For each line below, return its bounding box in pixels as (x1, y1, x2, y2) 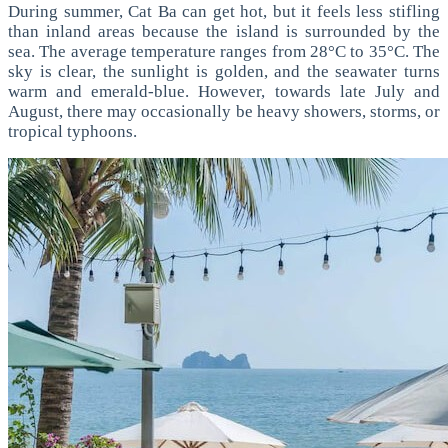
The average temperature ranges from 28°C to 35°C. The (39, 42, 441, 62)
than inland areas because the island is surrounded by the (8, 22, 440, 42)
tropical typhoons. (8, 122, 137, 142)
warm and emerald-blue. (8, 82, 199, 102)
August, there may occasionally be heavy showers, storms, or (8, 102, 440, 122)
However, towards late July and (198, 82, 441, 102)
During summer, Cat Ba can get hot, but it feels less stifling (8, 2, 440, 22)
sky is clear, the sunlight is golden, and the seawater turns (8, 62, 440, 82)
